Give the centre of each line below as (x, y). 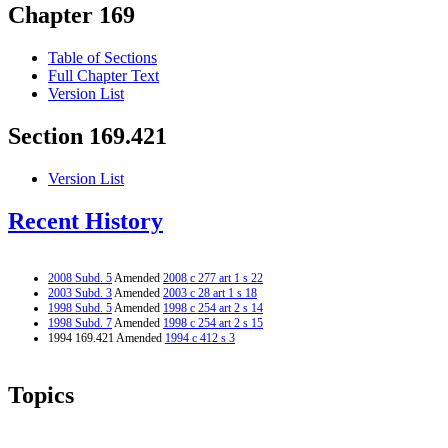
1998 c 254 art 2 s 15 (213, 322)
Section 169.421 (87, 136)
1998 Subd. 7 (80, 322)
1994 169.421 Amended (106, 337)
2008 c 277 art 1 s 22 (213, 277)
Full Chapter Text (103, 76)
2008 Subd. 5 (80, 277)
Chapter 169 (71, 15)
